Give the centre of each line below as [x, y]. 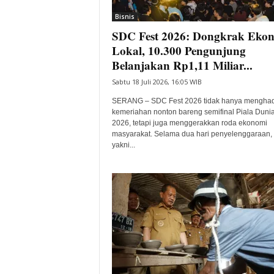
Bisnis [124, 17]
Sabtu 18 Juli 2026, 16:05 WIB [157, 82]
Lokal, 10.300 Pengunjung [179, 50]
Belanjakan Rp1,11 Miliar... [182, 65]
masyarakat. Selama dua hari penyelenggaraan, [192, 134]
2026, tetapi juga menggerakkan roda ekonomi [189, 123]
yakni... [123, 145]
